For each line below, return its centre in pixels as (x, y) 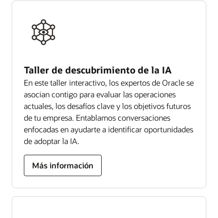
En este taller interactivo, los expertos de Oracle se (109, 82)
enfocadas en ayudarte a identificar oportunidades (109, 129)
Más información (63, 165)
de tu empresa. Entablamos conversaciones (97, 117)
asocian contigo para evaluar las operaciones (100, 94)
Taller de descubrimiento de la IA (98, 70)
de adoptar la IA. (52, 141)
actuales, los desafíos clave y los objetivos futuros (107, 106)
